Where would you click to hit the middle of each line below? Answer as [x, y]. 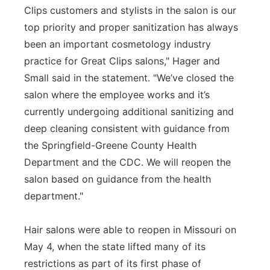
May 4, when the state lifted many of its [115, 246]
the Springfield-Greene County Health [110, 145]
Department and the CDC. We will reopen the [127, 162]
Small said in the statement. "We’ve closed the [129, 78]
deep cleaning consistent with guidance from [127, 128]
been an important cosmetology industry [118, 44]
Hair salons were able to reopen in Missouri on [130, 230]
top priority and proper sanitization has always [131, 27]
